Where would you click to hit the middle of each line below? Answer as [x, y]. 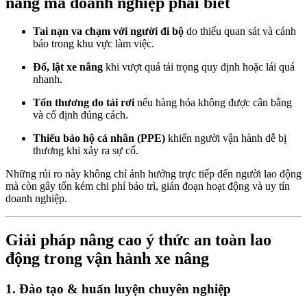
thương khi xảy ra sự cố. [86, 151]
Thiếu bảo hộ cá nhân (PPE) [99, 138]
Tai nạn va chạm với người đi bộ [108, 32]
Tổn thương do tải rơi [84, 103]
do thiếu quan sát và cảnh [240, 32]
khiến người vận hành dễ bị [226, 138]
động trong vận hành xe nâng [107, 259]
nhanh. [48, 79]
